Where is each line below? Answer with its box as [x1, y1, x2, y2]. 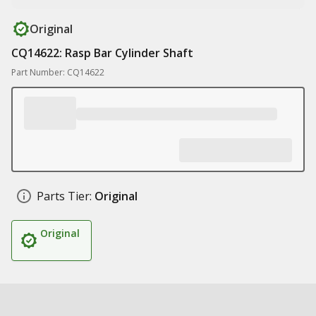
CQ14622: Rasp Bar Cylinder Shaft [11, 45, 193, 61]
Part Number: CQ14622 [11, 66, 104, 78]
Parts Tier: [37, 188, 92, 204]
